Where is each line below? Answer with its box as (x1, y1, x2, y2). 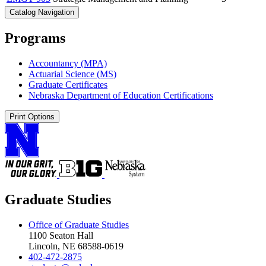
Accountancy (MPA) (28, 58, 107, 68)
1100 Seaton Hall (28, 230, 93, 240)
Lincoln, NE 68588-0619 (28, 240, 123, 251)
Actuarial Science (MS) (28, 68, 116, 79)
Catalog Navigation (9, 7, 74, 17)
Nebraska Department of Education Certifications (28, 90, 213, 100)
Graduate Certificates (28, 79, 107, 90)
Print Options (9, 112, 55, 121)
